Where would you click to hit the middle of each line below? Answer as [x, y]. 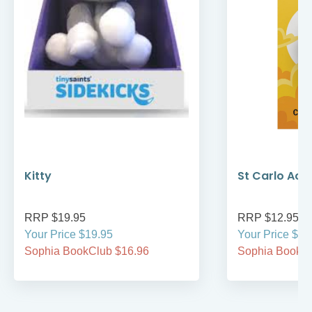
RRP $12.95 [268, 218]
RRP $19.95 [55, 218]
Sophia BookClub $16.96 [87, 251]
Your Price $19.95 [69, 235]
